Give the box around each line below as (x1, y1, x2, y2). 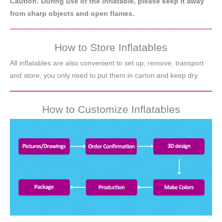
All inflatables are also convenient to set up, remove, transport (10, 59, 204, 67)
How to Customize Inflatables (42, 104, 180, 115)
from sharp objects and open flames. (10, 9, 134, 17)
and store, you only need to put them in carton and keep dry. (10, 72, 199, 80)
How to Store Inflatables (55, 42, 167, 54)
